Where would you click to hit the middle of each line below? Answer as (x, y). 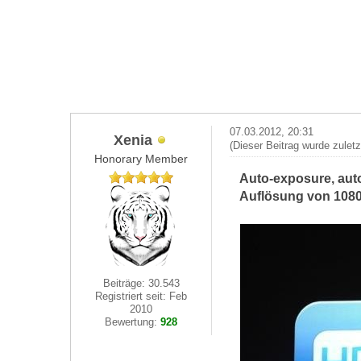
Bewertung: (133, 322)
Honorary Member (141, 159)
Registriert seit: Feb (141, 296)
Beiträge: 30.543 (141, 283)
